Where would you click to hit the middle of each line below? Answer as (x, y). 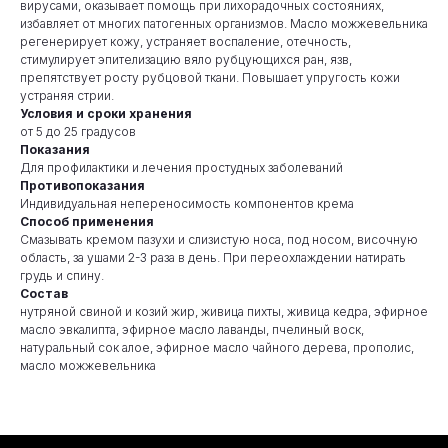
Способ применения (87, 222)
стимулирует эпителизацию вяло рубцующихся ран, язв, (186, 60)
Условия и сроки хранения (106, 114)
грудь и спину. (62, 276)
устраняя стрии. (67, 96)
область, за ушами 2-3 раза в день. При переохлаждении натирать (213, 258)
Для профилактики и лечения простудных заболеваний (181, 168)
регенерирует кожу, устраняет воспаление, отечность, (185, 42)
